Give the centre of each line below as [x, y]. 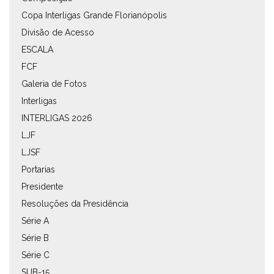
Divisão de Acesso [58, 32]
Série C [35, 255]
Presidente [42, 186]
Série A [35, 220]
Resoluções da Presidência [75, 203]
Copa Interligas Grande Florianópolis [94, 15]
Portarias [38, 169]
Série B [35, 238]
